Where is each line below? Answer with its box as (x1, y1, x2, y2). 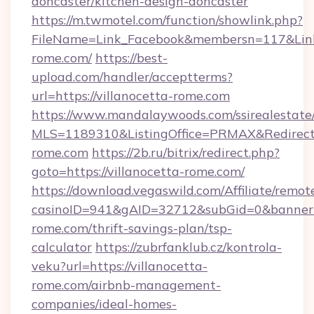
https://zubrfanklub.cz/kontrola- (95, 239, 282, 255)
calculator (32, 239, 92, 255)
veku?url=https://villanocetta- (32, 258, 207, 274)
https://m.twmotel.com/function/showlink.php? (32, 12, 303, 28)
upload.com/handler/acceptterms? (32, 69, 233, 85)
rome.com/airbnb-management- (32, 277, 221, 293)
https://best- (95, 50, 168, 66)
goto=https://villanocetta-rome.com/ (32, 163, 245, 179)
